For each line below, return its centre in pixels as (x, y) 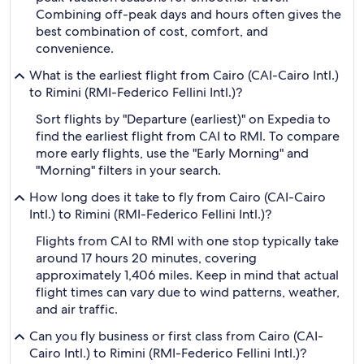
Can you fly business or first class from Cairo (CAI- (176, 336)
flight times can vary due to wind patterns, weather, (188, 292)
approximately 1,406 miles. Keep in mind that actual (187, 275)
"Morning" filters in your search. (128, 170)
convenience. (75, 48)
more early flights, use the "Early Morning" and (172, 153)
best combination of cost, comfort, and (152, 31)
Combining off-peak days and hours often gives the (188, 14)
